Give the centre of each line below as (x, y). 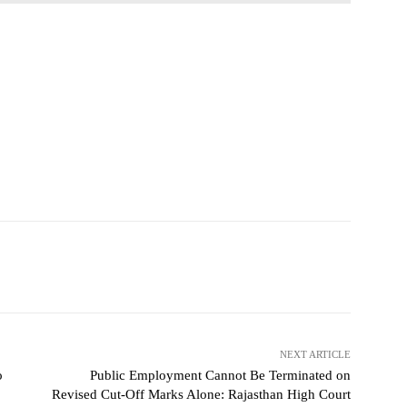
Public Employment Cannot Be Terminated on (220, 376)
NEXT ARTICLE (315, 355)
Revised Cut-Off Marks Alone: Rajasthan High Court (201, 395)
